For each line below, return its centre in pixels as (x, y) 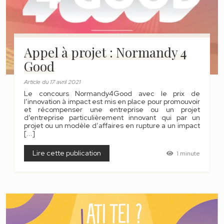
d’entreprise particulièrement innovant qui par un (112, 117)
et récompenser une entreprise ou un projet (112, 109)
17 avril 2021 (65, 82)
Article (32, 82)
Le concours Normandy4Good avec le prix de (112, 93)
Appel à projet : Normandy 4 (105, 52)
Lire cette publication (67, 153)
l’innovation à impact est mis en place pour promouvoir (112, 101)
